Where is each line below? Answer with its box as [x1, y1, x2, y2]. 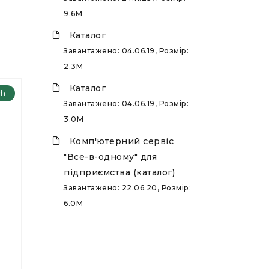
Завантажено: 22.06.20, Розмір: [64, 183, 191, 192]
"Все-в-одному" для [64, 151, 157, 162]
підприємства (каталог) [64, 166, 175, 178]
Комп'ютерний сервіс [69, 135, 174, 147]
